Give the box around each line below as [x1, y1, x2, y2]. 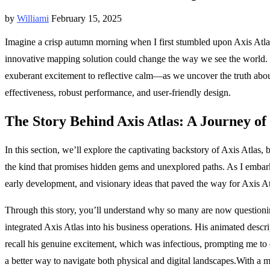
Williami [17, 13, 49, 24]
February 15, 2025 [51, 13, 122, 24]
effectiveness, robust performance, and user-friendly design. [5, 87, 231, 98]
